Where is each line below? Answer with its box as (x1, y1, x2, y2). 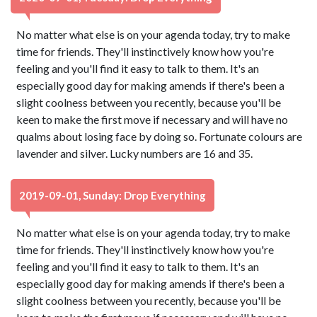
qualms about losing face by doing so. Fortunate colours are (16, 129, 303, 143)
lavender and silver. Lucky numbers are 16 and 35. (16, 146, 253, 160)
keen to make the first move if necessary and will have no (16, 113, 289, 126)
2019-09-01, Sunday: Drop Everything (19, 189, 206, 202)
